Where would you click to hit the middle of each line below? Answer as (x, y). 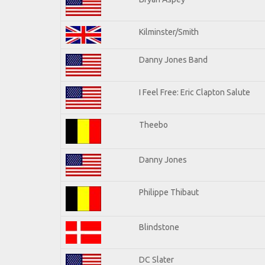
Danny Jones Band (173, 59)
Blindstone (159, 227)
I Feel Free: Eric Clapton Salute (195, 92)
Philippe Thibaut (169, 192)
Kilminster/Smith (169, 32)
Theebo (153, 125)
